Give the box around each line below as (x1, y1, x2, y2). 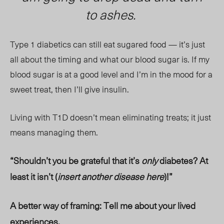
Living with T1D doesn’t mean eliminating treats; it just (10, 110, 211, 124)
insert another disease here (57, 169, 164, 183)
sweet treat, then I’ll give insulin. (10, 82, 131, 96)
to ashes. (85, 4, 138, 24)
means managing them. (10, 125, 98, 139)
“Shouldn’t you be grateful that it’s (10, 153, 141, 167)
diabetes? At (159, 153, 208, 167)
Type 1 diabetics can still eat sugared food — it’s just (10, 37, 205, 51)
